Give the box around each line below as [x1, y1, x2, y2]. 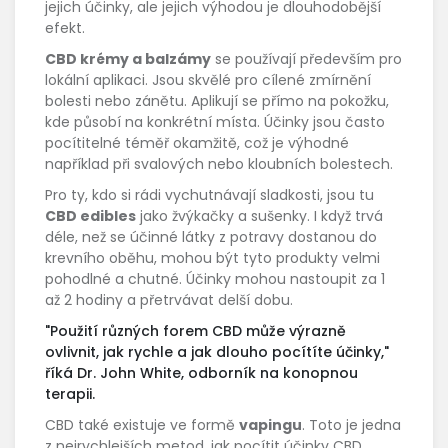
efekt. [45, 18, 85, 39]
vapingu [239, 415, 302, 436]
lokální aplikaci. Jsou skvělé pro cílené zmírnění [45, 70, 371, 91]
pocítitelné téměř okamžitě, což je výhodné [45, 133, 349, 154]
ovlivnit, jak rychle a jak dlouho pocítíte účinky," [45, 342, 389, 363]
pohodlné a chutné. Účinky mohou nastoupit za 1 [45, 269, 385, 290]
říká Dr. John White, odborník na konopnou [45, 363, 358, 384]
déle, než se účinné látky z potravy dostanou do [45, 227, 377, 248]
